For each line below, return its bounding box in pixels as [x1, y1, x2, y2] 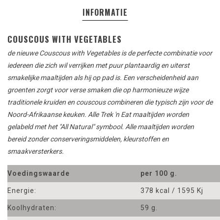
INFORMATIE [82, 6, 128, 19]
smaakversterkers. [7, 147, 64, 156]
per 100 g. [140, 169, 177, 178]
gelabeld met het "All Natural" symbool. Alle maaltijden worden [7, 123, 194, 131]
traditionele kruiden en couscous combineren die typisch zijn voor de [7, 98, 213, 107]
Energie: [7, 187, 36, 195]
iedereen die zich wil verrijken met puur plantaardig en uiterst [7, 61, 190, 70]
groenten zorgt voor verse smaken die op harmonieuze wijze [7, 86, 189, 94]
